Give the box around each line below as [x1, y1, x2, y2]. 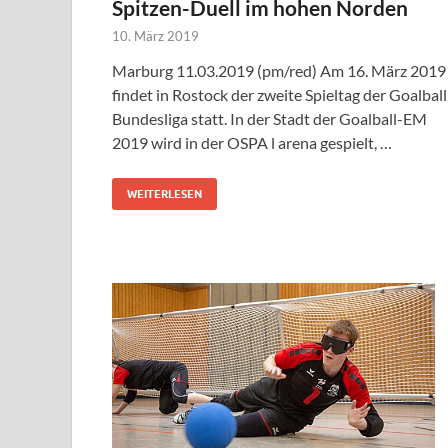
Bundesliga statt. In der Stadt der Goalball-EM [112, 108, 427, 128]
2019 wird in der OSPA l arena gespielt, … [112, 132, 392, 152]
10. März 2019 [112, 27, 199, 44]
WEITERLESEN [127, 186, 202, 201]
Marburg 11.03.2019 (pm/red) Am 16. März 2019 [112, 60, 446, 80]
